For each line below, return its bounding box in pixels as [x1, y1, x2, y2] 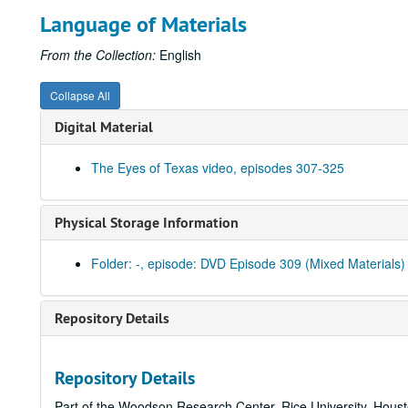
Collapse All [50, 87, 110, 103]
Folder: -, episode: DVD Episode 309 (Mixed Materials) [91, 254, 405, 272]
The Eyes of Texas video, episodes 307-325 [91, 158, 344, 177]
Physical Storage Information [55, 213, 239, 232]
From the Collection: [40, 46, 156, 64]
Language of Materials [40, 10, 247, 38]
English [156, 46, 201, 64]
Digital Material [55, 117, 153, 137]
